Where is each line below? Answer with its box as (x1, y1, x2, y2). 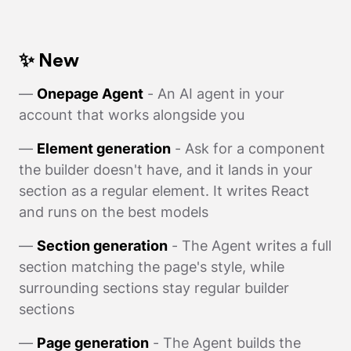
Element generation (37, 139, 171, 157)
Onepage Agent (37, 85, 143, 102)
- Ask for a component (171, 139, 325, 157)
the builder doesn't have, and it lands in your (19, 161, 313, 178)
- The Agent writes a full (168, 237, 331, 254)
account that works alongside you (19, 106, 244, 123)
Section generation (37, 237, 168, 254)
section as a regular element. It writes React (19, 182, 309, 199)
